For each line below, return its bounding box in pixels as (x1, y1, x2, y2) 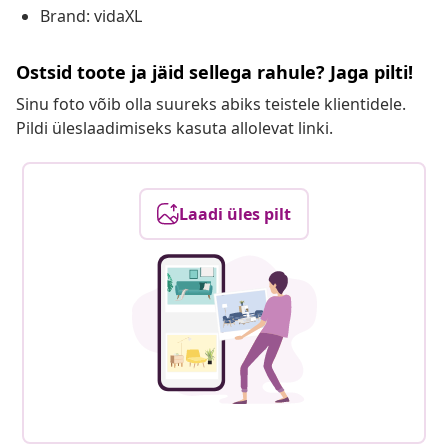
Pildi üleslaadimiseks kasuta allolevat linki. (16, 117, 333, 140)
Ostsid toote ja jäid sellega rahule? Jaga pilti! (16, 60, 413, 85)
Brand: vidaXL (40, 5, 142, 28)
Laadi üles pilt (179, 203, 291, 226)
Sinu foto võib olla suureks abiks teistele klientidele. (16, 93, 406, 116)
